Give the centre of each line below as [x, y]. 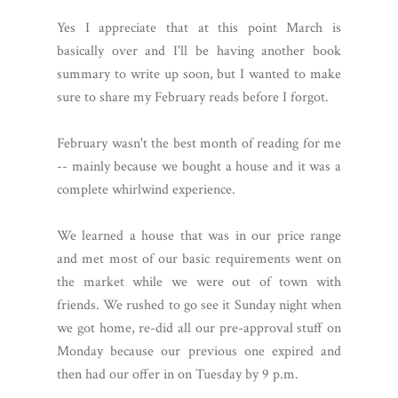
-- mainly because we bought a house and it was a [199, 166]
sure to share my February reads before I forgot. [193, 97]
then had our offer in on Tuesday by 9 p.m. [178, 374]
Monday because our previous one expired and [199, 351]
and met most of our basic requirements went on [199, 259]
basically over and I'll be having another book [199, 51]
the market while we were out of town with [199, 282]
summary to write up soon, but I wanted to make [199, 74]
